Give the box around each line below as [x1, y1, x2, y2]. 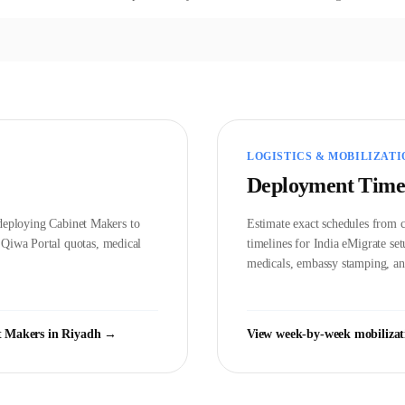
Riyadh [61, 326, 101, 341]
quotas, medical [61, 236, 142, 250]
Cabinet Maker [49, 216, 123, 231]
